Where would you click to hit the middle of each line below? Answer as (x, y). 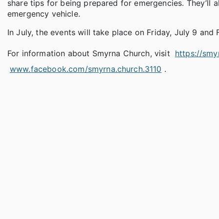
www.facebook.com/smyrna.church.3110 (86, 69)
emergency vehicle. (44, 14)
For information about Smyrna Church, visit (90, 54)
